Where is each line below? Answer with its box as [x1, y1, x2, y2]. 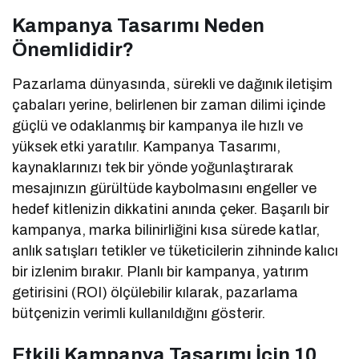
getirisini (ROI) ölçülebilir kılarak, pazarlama [12, 284, 299, 301]
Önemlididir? [12, 38, 134, 60]
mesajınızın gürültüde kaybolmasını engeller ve [12, 179, 317, 196]
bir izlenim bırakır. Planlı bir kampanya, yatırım [12, 263, 309, 280]
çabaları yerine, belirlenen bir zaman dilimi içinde [12, 96, 326, 113]
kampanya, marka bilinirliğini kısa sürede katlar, [12, 221, 321, 238]
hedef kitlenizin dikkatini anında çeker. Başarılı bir [12, 200, 330, 217]
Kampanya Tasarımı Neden [12, 14, 264, 36]
